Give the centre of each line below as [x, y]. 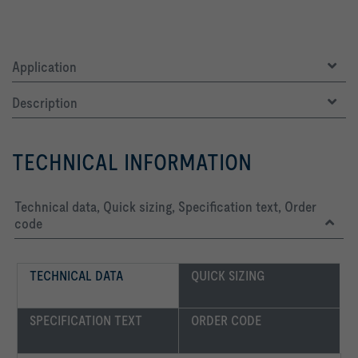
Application [44, 66]
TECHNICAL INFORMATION [132, 162]
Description [45, 102]
